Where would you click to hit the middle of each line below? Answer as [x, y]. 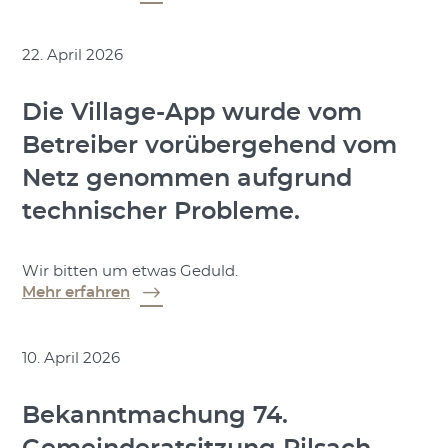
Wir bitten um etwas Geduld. [129, 271]
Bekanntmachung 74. [154, 415]
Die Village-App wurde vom [191, 113]
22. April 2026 [72, 55]
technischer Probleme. [160, 212]
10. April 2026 [70, 358]
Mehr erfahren [75, 292]
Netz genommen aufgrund [186, 179]
